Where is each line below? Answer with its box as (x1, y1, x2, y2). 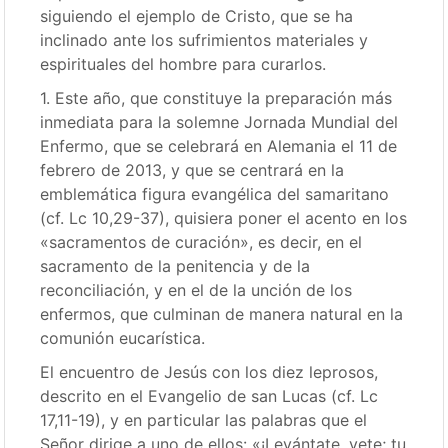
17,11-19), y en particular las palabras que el (40, 410, 368, 430)
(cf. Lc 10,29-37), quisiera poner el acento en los (40, 208, 408, 228)
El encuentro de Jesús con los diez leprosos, (40, 362, 379, 382)
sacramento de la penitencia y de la (40, 256, 311, 276)
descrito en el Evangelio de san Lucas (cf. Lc (40, 386, 379, 406)
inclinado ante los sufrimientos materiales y (40, 30, 369, 50)
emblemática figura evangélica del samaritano (40, 184, 390, 204)
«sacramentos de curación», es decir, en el (40, 232, 363, 252)
